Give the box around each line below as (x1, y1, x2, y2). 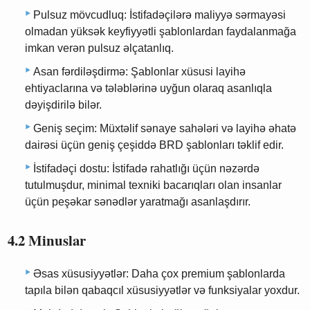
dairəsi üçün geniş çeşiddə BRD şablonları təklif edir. (25, 139, 284, 151)
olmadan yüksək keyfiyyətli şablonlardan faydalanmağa (25, 26, 296, 37)
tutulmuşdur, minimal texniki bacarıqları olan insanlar (25, 179, 282, 191)
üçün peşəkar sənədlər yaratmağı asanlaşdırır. (25, 196, 250, 208)
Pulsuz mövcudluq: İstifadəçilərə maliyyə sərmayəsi (33, 9, 286, 21)
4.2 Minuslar (8, 230, 86, 250)
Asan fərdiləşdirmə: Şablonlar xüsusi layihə (33, 66, 246, 77)
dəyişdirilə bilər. (25, 99, 102, 111)
